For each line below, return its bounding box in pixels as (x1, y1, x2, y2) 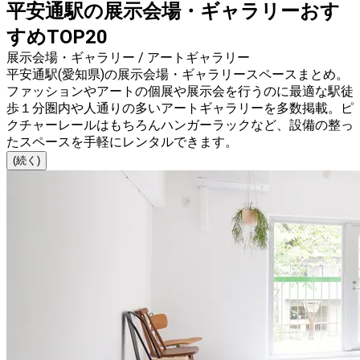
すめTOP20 (6, 26, 108, 49)
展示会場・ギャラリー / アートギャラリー (6, 50, 250, 66)
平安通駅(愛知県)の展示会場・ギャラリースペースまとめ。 (6, 67, 349, 83)
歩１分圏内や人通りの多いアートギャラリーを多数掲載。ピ (6, 100, 354, 117)
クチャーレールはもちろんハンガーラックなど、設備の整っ (6, 117, 354, 133)
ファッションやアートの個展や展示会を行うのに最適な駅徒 (6, 84, 354, 100)
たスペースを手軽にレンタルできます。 (6, 134, 238, 150)
